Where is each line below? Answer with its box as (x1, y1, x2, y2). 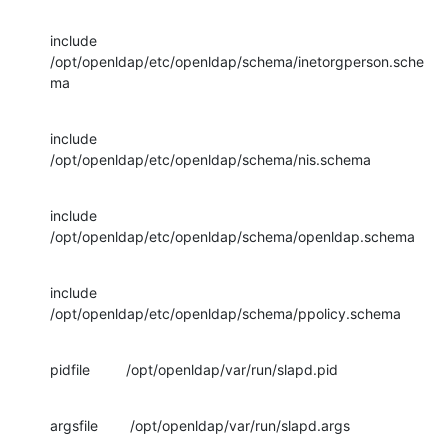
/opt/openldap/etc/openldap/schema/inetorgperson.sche (50, 52, 424, 70)
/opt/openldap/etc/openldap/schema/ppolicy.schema (50, 304, 401, 322)
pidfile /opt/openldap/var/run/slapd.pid (50, 360, 338, 378)
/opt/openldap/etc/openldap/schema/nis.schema (50, 150, 371, 168)
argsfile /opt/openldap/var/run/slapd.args (50, 416, 350, 434)
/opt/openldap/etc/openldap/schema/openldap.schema (50, 227, 415, 245)
